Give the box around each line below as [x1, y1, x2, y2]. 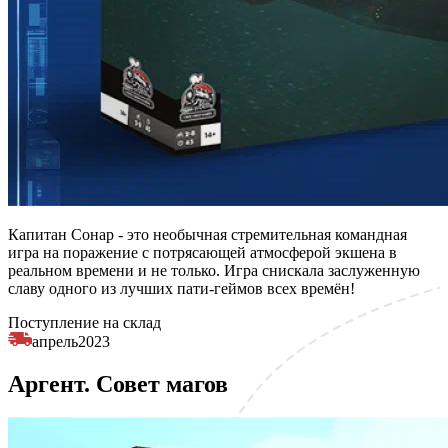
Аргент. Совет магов [8, 370, 228, 397]
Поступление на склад [8, 313, 161, 331]
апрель [32, 332, 78, 350]
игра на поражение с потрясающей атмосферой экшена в [8, 243, 397, 261]
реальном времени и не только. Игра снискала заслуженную [8, 261, 420, 279]
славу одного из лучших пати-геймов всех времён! [8, 279, 355, 297]
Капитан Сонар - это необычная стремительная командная [8, 225, 407, 243]
